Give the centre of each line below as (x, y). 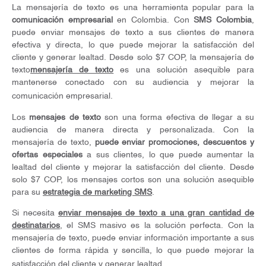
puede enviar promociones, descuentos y (175, 142)
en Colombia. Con (153, 20)
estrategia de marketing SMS (97, 192)
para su (27, 192)
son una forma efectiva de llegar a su (178, 117)
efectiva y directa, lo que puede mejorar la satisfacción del (133, 45)
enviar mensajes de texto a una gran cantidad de (156, 213)
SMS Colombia (223, 20)
